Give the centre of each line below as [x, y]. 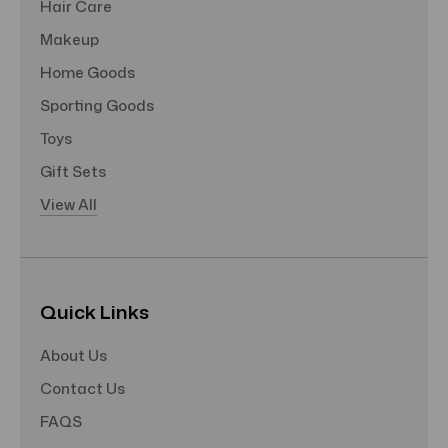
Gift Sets [73, 172]
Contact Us [82, 389]
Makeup [69, 40]
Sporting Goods [97, 106]
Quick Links [94, 312]
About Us [73, 356]
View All [68, 205]
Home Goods [87, 73]
